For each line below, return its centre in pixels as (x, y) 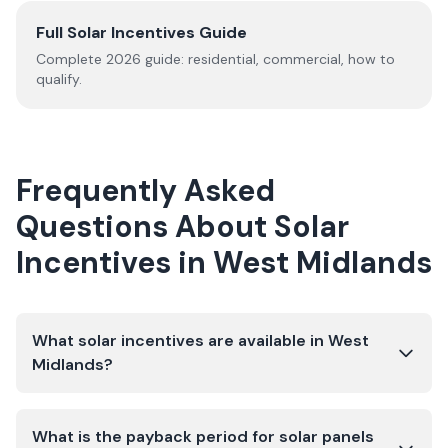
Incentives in (114, 262)
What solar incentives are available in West (200, 340)
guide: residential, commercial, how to (268, 59)
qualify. (59, 79)
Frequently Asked (145, 190)
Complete (71, 59)
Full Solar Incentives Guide (141, 32)
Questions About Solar (182, 226)
